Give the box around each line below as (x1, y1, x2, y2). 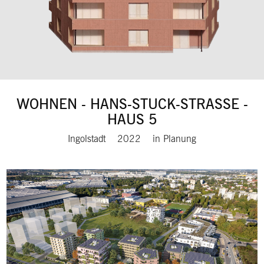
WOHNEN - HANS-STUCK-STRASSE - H (16, 95, 248, 113)
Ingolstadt (68, 133, 105, 144)
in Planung (153, 133, 196, 144)
